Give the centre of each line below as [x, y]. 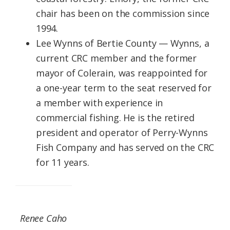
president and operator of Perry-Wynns [122, 133]
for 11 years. [63, 162]
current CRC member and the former [117, 58]
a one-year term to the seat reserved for [124, 88]
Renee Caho [44, 218]
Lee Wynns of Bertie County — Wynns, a [123, 43]
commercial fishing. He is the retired [115, 118]
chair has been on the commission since [123, 14]
